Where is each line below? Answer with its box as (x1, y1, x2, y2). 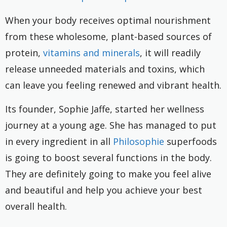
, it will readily (140, 46, 201, 59)
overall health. (5, 200, 67, 212)
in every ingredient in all (5, 135, 113, 147)
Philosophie (113, 135, 164, 147)
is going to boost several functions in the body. (5, 151, 212, 164)
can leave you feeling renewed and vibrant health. (5, 79, 221, 91)
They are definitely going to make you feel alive (5, 167, 211, 180)
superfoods (164, 135, 217, 147)
